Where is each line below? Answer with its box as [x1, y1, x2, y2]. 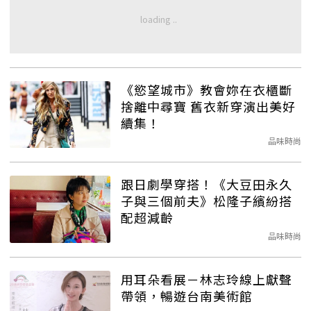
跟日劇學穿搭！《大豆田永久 [121, 175, 292, 194]
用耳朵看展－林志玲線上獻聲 [121, 269, 292, 288]
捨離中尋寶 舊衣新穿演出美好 [121, 96, 296, 115]
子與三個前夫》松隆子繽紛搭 [121, 192, 292, 210]
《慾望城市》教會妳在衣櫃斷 [121, 80, 292, 99]
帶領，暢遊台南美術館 [121, 286, 253, 305]
